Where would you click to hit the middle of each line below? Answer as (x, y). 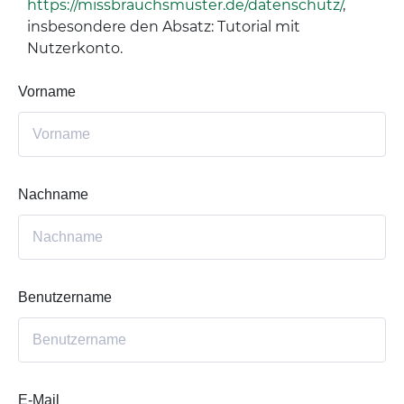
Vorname (47, 92)
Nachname (53, 194)
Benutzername (65, 297)
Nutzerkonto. (75, 48)
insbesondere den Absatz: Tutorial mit (164, 27)
